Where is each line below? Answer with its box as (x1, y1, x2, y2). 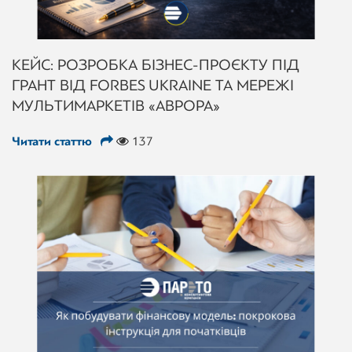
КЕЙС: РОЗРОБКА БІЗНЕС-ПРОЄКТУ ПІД (12, 55, 299, 74)
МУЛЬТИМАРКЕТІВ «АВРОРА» (12, 96, 220, 115)
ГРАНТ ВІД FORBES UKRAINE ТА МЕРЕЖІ (12, 75, 294, 94)
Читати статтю (12, 134, 95, 148)
